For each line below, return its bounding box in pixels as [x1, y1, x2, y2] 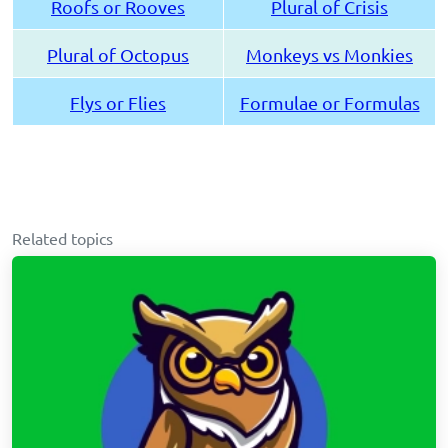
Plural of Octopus [47, 44, 189, 66]
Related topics [12, 228, 113, 249]
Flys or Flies [70, 92, 166, 114]
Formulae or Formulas [239, 92, 420, 114]
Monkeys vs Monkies [246, 44, 413, 66]
